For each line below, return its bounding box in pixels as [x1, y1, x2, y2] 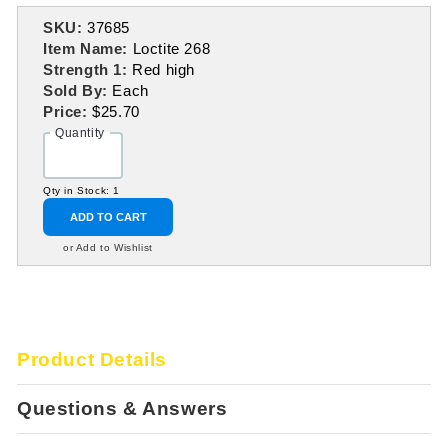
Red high [132, 61, 196, 78]
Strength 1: [43, 61, 133, 78]
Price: [43, 103, 93, 120]
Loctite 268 [132, 40, 211, 57]
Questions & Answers [17, 398, 228, 419]
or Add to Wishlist [63, 242, 153, 253]
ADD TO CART [69, 211, 147, 223]
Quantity [55, 126, 105, 140]
